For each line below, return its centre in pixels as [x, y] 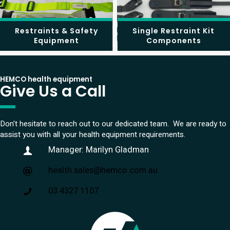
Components [174, 40]
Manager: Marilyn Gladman [99, 150]
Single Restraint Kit [174, 31]
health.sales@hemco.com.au [103, 171]
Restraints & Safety [56, 31]
